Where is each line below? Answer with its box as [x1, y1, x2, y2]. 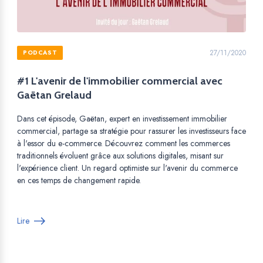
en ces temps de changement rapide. [17, 174, 141, 186]
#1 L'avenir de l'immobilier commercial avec [17, 75, 222, 87]
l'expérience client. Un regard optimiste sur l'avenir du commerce [17, 162, 238, 174]
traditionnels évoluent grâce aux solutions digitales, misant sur [17, 150, 224, 161]
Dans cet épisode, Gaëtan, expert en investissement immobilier [17, 113, 227, 124]
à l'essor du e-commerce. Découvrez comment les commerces [17, 137, 230, 149]
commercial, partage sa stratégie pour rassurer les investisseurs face [17, 125, 246, 137]
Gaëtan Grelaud [17, 89, 92, 102]
